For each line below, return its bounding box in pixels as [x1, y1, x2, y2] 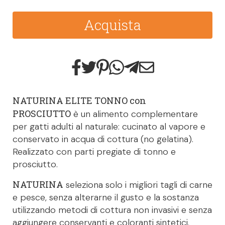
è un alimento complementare [71, 108, 198, 121]
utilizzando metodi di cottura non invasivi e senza [13, 203, 212, 216]
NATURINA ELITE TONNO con [13, 94, 146, 107]
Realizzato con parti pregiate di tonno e [13, 146, 176, 158]
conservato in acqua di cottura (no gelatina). [13, 133, 193, 146]
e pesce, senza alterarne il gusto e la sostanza [13, 191, 199, 203]
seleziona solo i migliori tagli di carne [63, 178, 212, 191]
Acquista [84, 15, 141, 34]
